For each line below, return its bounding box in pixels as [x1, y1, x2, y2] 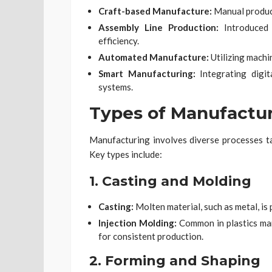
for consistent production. [98, 230, 203, 242]
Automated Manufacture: [98, 51, 209, 63]
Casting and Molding [102, 172, 251, 189]
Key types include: [89, 148, 162, 160]
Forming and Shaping [105, 252, 260, 269]
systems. [98, 81, 133, 92]
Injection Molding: [98, 217, 177, 228]
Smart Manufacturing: [98, 67, 195, 79]
